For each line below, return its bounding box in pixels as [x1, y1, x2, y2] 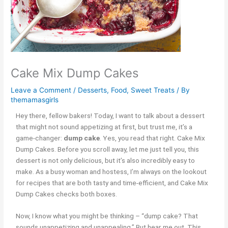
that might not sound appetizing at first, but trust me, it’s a [16, 122, 193, 131]
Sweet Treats [131, 85, 175, 94]
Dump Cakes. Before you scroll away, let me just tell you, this [16, 145, 199, 153]
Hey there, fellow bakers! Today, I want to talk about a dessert [16, 111, 205, 120]
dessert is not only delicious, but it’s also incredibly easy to [16, 156, 195, 164]
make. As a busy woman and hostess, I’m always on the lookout [16, 167, 207, 176]
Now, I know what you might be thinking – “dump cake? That [16, 212, 198, 220]
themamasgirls [11, 95, 59, 104]
